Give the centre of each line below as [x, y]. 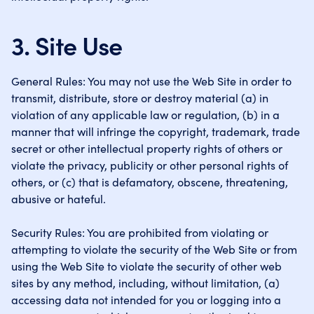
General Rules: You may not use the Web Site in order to [151, 81]
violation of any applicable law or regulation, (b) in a [145, 114]
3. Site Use [67, 45]
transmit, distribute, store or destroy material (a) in [140, 97]
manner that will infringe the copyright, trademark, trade [156, 131]
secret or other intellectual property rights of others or [147, 148]
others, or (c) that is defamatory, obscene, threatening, [150, 182]
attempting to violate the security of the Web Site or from [154, 249]
